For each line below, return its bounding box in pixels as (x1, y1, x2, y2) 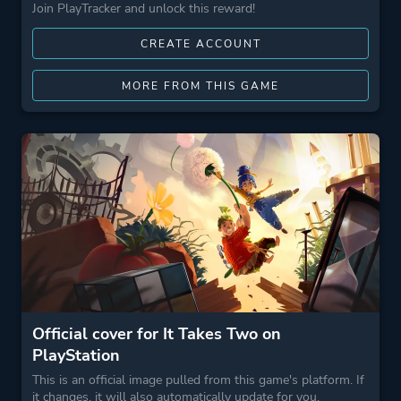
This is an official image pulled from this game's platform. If (32, 371, 364, 388)
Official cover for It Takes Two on (32, 323, 281, 345)
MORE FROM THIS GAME (122, 79, 279, 93)
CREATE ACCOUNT (140, 37, 261, 51)
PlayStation (32, 345, 120, 366)
